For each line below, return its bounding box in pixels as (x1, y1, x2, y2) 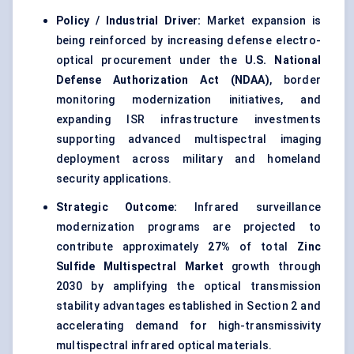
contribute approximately (56, 240, 209, 254)
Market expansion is (201, 14, 321, 28)
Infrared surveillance (177, 201, 321, 214)
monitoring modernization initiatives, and (56, 93, 321, 107)
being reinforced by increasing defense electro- (56, 34, 321, 47)
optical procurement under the (56, 54, 245, 67)
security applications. (56, 172, 172, 186)
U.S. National (244, 54, 321, 67)
